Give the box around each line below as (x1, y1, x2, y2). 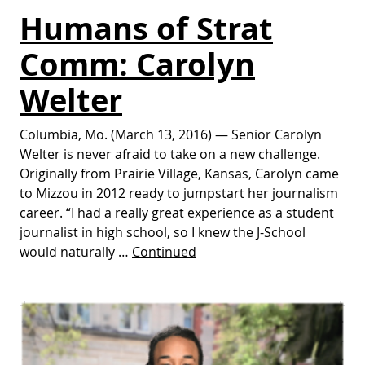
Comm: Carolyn (20, 42, 255, 86)
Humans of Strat (20, 7, 273, 51)
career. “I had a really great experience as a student (20, 204, 334, 222)
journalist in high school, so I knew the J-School (20, 223, 306, 242)
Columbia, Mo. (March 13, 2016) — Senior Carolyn (20, 125, 322, 144)
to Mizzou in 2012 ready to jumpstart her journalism (20, 184, 338, 203)
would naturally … (20, 243, 132, 262)
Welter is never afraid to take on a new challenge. (20, 145, 320, 164)
